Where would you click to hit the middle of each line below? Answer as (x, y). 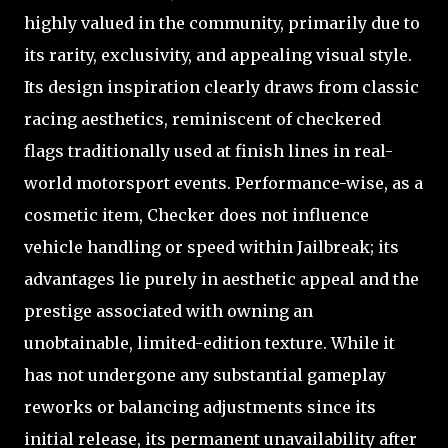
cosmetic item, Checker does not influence (196, 214)
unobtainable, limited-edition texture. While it (209, 342)
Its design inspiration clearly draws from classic (221, 86)
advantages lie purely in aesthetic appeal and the (221, 278)
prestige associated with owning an (168, 310)
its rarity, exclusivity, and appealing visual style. (218, 54)
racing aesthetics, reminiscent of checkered (202, 118)
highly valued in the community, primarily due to (222, 22)
